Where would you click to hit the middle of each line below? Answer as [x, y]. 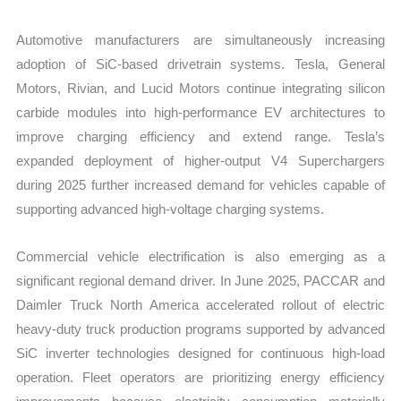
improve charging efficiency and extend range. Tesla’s [200, 136]
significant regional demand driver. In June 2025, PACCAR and [200, 281]
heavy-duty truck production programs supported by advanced [200, 329]
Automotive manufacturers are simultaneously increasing [200, 39]
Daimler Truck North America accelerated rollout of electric [200, 305]
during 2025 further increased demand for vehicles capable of [200, 184]
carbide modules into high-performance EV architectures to [200, 112]
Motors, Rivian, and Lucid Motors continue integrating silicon [200, 88]
